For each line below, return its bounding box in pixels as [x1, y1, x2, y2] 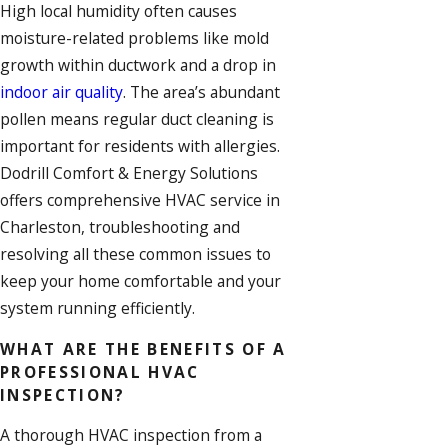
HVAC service [165, 189, 262, 212]
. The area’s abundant [123, 81, 280, 104]
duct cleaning [161, 108, 258, 131]
